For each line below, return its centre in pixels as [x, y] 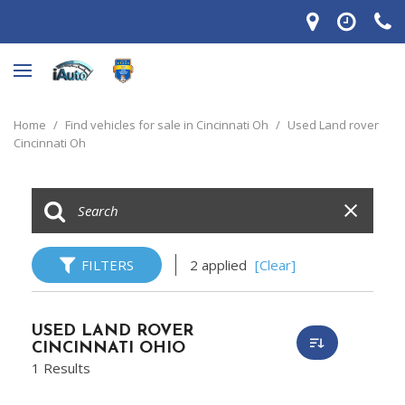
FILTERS [108, 265]
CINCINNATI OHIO [108, 348]
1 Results [61, 368]
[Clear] [275, 265]
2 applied [220, 265]
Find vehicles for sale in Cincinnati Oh [168, 125]
